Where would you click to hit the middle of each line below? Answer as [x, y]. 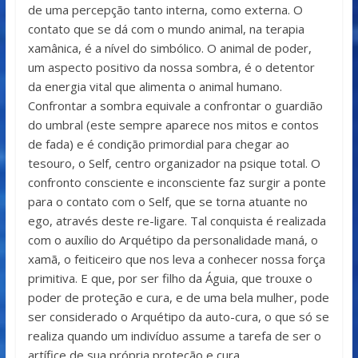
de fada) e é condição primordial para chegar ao [158, 144]
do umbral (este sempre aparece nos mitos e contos [173, 125]
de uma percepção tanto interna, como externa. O [165, 10]
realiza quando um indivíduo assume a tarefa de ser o [174, 336]
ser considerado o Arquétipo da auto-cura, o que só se [178, 317]
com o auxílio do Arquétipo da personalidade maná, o [173, 240]
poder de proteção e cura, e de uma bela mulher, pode [178, 298]
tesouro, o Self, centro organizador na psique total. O [174, 163]
